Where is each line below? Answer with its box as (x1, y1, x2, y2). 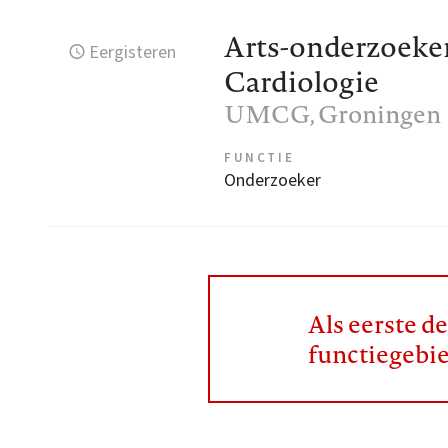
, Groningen (310, 97, 441, 132)
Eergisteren (89, 40, 177, 66)
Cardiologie (224, 62, 379, 102)
